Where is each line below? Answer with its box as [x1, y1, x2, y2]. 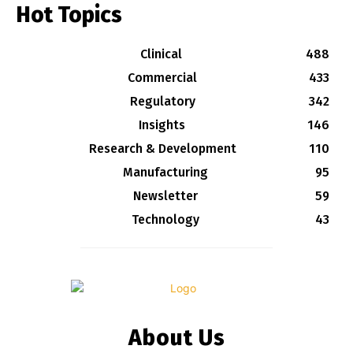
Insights [138, 117, 185, 132]
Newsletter [133, 188, 198, 203]
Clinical [139, 46, 182, 61]
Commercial [128, 69, 197, 85]
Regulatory [129, 93, 195, 109]
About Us [128, 324, 225, 351]
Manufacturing [123, 164, 208, 180]
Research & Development [88, 140, 236, 156]
